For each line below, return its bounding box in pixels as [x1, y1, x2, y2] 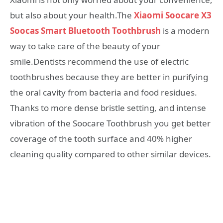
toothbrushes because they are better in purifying [10, 71, 208, 83]
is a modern [161, 25, 210, 37]
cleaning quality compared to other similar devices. [10, 148, 211, 160]
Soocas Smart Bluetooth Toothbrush [10, 25, 161, 37]
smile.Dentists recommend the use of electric [10, 56, 189, 68]
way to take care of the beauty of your [10, 40, 160, 52]
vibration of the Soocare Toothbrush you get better [10, 117, 211, 129]
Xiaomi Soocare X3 [134, 9, 212, 21]
